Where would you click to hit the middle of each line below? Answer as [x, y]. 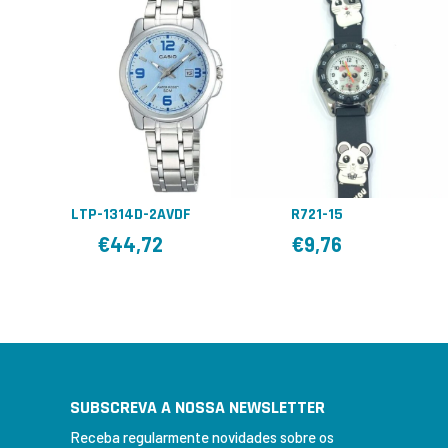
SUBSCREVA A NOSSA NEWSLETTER [197, 407]
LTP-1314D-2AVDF [130, 214]
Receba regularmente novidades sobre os [201, 436]
